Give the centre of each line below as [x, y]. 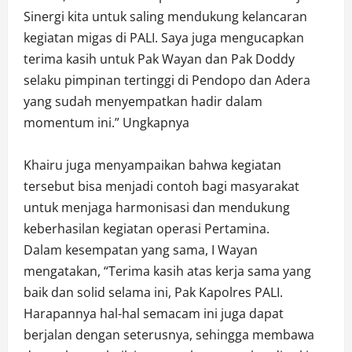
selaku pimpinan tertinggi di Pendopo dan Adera [167, 81]
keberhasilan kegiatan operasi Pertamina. [147, 229]
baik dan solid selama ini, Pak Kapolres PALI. [153, 293]
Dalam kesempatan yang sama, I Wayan [141, 250]
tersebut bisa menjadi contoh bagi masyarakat [161, 187]
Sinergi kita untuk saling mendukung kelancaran [165, 17]
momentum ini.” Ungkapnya [106, 123]
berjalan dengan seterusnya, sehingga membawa [169, 335]
